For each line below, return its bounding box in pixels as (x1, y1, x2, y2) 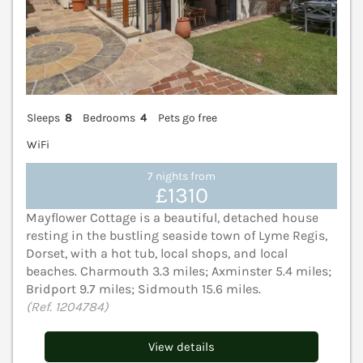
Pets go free (157, 110, 217, 125)
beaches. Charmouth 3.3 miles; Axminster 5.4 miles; (26, 263, 331, 280)
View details (148, 340, 215, 355)
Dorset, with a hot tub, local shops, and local (26, 246, 288, 262)
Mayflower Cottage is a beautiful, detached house (26, 210, 318, 226)
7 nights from (147, 169, 216, 184)
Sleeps (27, 110, 60, 125)
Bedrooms (83, 110, 136, 125)
